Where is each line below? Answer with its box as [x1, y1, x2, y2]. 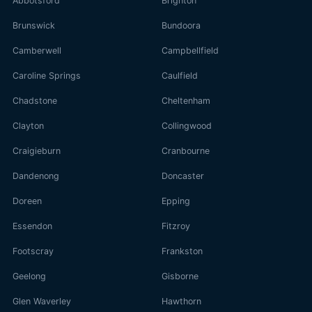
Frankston [162, 245, 203, 256]
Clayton [13, 120, 44, 131]
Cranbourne [162, 145, 210, 156]
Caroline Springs [13, 70, 81, 81]
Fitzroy [162, 220, 190, 231]
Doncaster [162, 170, 204, 181]
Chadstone [13, 95, 57, 106]
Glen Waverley [13, 295, 71, 306]
